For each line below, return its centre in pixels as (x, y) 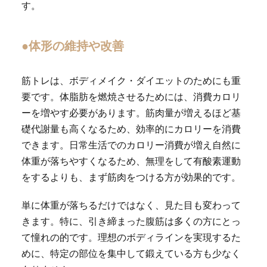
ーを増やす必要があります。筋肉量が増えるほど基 (131, 113)
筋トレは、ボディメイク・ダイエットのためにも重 (131, 81)
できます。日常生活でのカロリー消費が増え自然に (131, 145)
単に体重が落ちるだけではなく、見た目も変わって (131, 205)
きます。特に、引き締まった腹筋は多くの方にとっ (131, 221)
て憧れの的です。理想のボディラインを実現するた (131, 237)
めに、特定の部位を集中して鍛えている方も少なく (131, 254)
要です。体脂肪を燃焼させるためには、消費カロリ (131, 97)
